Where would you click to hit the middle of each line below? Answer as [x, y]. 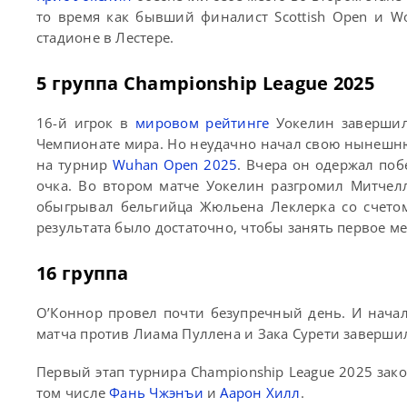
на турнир [75, 164]
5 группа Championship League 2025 [205, 83]
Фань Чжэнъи [156, 392]
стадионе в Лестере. [105, 37]
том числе [73, 392]
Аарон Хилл [260, 392]
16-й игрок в [86, 122]
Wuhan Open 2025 [175, 164]
